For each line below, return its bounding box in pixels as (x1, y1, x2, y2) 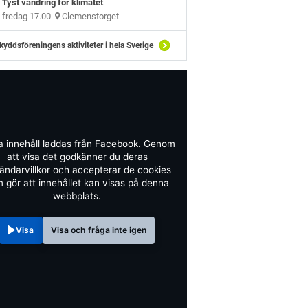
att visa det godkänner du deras (6, 151, 148, 163)
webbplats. (53, 190, 101, 202)
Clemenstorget (60, 11, 120, 22)
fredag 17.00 (2, 11, 56, 22)
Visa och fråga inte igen (50, 225, 146, 236)
